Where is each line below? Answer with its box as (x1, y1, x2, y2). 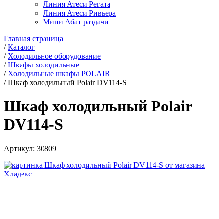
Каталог (8, 43, 35, 51)
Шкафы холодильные (8, 61, 79, 69)
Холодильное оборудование (8, 52, 101, 60)
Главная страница (4, 34, 63, 43)
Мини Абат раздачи (43, 18, 109, 26)
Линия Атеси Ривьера (43, 9, 116, 17)
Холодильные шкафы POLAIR (8, 69, 110, 78)
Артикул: (4, 144, 37, 153)
